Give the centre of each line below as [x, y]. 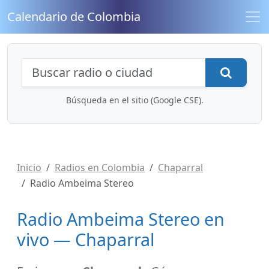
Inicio [29, 168]
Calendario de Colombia [74, 17]
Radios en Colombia [100, 168]
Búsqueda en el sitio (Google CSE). [134, 100]
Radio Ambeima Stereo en [121, 219]
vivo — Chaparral [86, 239]
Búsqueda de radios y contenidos [141, 67]
